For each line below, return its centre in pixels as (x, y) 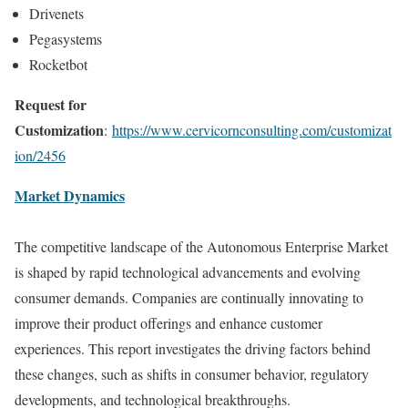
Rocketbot (58, 64)
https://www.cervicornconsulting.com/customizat (252, 129)
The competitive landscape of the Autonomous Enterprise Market (201, 246)
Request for (51, 104)
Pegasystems (66, 38)
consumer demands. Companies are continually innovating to (189, 297)
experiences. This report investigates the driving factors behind (193, 348)
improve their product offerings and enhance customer (168, 322)
